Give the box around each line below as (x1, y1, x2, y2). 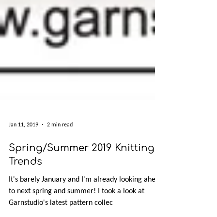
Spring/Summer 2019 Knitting (9, 168, 155, 179)
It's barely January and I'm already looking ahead (9, 200, 163, 209)
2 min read (47, 146, 73, 153)
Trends (9, 181, 42, 192)
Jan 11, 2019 (9, 146, 38, 153)
